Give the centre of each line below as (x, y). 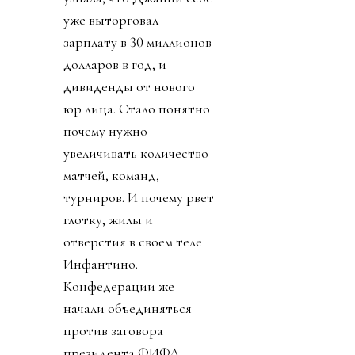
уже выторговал (111, 19)
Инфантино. (101, 263)
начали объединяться (128, 308)
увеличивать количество (136, 153)
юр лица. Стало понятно (137, 108)
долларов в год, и (115, 64)
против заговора (113, 330)
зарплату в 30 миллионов (137, 42)
